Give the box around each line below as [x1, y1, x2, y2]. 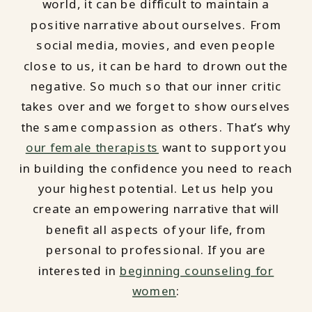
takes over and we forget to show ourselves [20, 98, 292, 116]
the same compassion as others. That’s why [21, 118, 291, 136]
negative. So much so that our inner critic [30, 77, 282, 95]
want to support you [158, 139, 287, 156]
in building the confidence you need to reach [19, 159, 292, 177]
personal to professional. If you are [46, 242, 266, 258]
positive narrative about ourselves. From [31, 16, 281, 33]
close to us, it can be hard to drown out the [24, 57, 288, 75]
